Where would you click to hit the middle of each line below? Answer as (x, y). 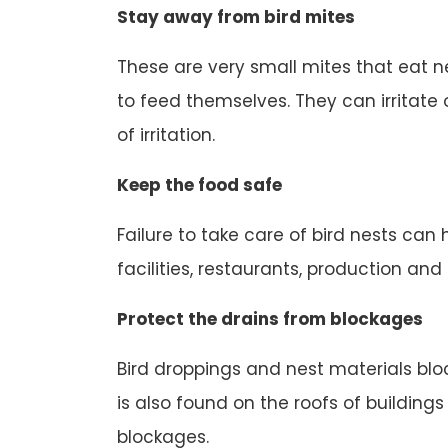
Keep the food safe (199, 185)
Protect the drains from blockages (270, 319)
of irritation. (166, 135)
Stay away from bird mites (236, 17)
